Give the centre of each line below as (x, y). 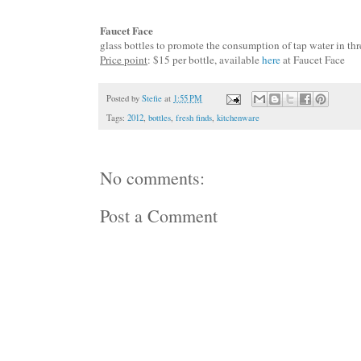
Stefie (152, 98)
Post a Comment (159, 216)
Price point (124, 60)
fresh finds (194, 118)
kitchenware (238, 118)
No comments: (152, 178)
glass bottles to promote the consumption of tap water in (224, 46)
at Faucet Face (313, 60)
